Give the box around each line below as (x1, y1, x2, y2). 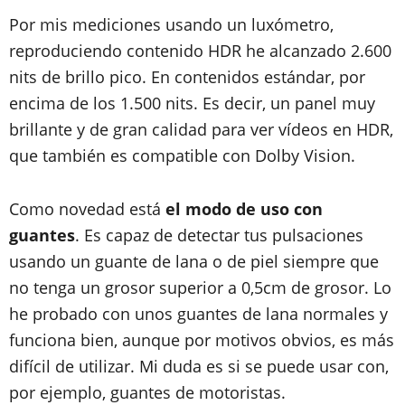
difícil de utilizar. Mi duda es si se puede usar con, (9, 355, 389, 377)
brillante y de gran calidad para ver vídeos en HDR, (9, 118, 393, 140)
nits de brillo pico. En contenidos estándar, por (9, 66, 365, 88)
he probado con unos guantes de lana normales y (9, 303, 388, 325)
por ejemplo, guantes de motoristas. (9, 381, 286, 403)
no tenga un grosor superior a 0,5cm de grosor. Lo (9, 277, 391, 298)
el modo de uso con (165, 198, 323, 220)
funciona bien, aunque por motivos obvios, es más (9, 329, 394, 351)
